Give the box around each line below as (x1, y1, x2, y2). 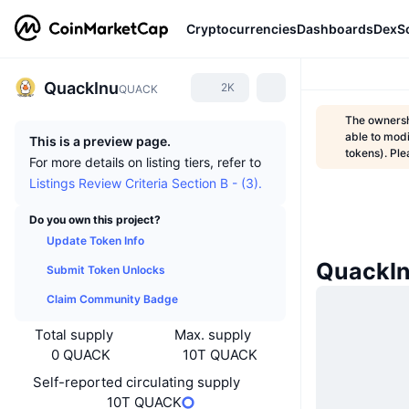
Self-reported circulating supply (33, 373, 240, 391)
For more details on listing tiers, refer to (29, 154, 261, 170)
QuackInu (44, 78, 119, 98)
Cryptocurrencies (186, 20, 297, 37)
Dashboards (297, 20, 373, 37)
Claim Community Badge (47, 292, 178, 306)
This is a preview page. (29, 133, 171, 149)
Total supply (34, 326, 113, 343)
